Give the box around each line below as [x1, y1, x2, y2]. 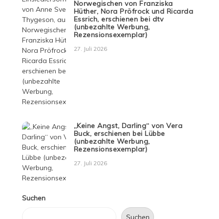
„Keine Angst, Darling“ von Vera [73, 121, 183, 130]
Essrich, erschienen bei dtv [73, 14, 164, 23]
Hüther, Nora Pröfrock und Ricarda [73, 6, 194, 16]
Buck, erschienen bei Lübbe [73, 129, 165, 138]
